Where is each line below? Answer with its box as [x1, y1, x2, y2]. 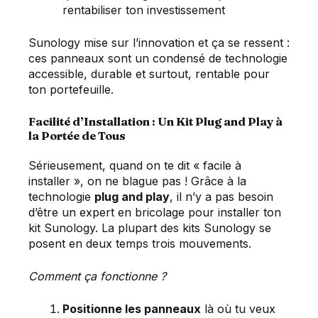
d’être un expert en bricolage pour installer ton [28, 205, 281, 220]
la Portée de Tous [28, 128, 126, 143]
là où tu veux [201, 302, 275, 317]
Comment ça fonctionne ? [28, 269, 166, 284]
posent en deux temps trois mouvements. [28, 236, 251, 251]
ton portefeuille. [28, 82, 114, 97]
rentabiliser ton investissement [62, 3, 225, 17]
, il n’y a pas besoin [170, 190, 273, 204]
